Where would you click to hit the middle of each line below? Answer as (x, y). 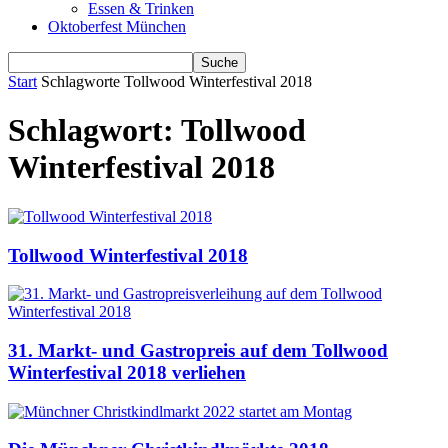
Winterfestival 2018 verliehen (127, 373)
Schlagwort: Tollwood (157, 130)
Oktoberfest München (117, 26)
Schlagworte (80, 81)
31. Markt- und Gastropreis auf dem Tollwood (198, 351)
